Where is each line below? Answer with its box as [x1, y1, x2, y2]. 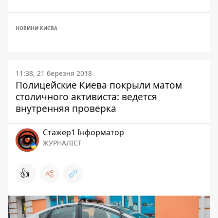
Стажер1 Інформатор [43, 127, 124, 138]
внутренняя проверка [16, 101, 116, 115]
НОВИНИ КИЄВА [16, 24, 57, 32]
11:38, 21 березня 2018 [16, 68, 92, 78]
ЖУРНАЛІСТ [43, 138, 82, 147]
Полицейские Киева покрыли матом [16, 78, 182, 91]
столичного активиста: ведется [16, 90, 157, 103]
